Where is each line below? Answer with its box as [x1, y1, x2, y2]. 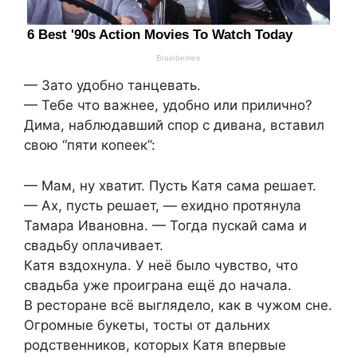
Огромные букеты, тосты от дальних [24, 316, 270, 333]
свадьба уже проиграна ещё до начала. [24, 277, 292, 293]
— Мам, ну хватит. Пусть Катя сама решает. [24, 177, 316, 194]
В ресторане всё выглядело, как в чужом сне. [24, 296, 332, 313]
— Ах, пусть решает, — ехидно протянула [24, 197, 301, 214]
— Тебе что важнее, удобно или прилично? [24, 97, 312, 114]
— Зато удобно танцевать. [24, 77, 201, 94]
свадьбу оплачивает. [24, 237, 163, 253]
